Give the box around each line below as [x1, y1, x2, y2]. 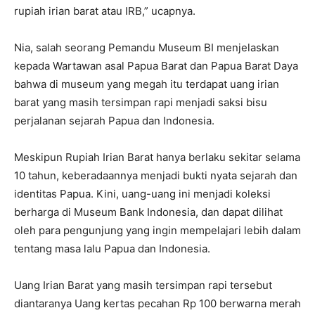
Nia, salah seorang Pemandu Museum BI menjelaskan [14, 40, 279, 54]
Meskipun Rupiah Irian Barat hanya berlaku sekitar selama [14, 150, 300, 164]
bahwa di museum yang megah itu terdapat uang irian [14, 77, 279, 91]
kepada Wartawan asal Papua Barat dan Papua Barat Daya [14, 58, 298, 72]
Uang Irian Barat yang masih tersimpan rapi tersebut [14, 278, 272, 292]
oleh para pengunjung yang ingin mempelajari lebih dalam [14, 223, 301, 237]
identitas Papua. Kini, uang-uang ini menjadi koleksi [14, 186, 271, 200]
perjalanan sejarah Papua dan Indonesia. [14, 113, 214, 127]
